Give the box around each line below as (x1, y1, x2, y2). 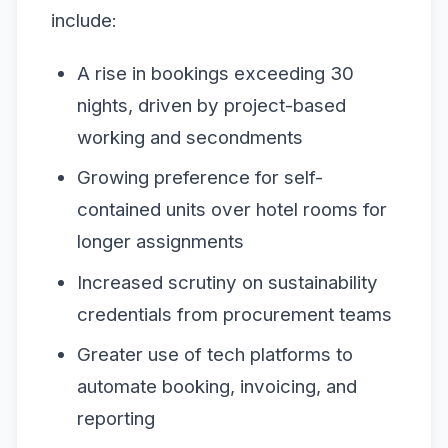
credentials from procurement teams (76, 302, 392, 326)
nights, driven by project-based (76, 93, 346, 117)
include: (51, 8, 117, 32)
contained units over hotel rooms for (76, 198, 387, 222)
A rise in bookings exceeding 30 (76, 61, 354, 85)
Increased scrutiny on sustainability (76, 270, 378, 294)
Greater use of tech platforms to (76, 343, 353, 367)
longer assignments (76, 230, 244, 254)
